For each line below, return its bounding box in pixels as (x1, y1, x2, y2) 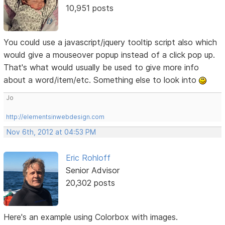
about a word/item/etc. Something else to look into (4, 74, 199, 85)
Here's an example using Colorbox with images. (4, 212, 178, 222)
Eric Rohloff (65, 152, 110, 163)
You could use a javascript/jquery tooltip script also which (4, 37, 217, 47)
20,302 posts (65, 177, 115, 188)
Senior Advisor (65, 165, 120, 175)
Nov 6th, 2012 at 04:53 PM (7, 128, 96, 136)
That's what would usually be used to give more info (4, 62, 199, 72)
